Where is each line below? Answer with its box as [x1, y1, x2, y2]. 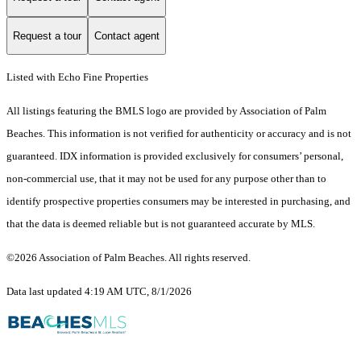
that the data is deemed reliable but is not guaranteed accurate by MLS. [6, 218, 315, 230]
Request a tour [13, 29, 81, 42]
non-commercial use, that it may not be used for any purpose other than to [6, 172, 326, 185]
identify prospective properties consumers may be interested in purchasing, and [6, 195, 351, 208]
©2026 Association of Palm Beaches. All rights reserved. [6, 251, 253, 264]
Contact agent [94, 29, 160, 42]
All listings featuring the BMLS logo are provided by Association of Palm [6, 105, 326, 118]
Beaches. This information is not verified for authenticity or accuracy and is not [6, 127, 351, 140]
